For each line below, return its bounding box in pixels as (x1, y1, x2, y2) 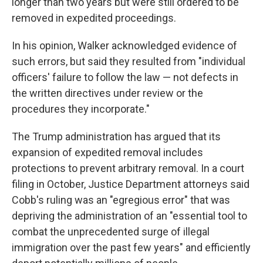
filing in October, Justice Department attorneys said (12, 178, 249, 191)
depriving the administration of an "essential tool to (12, 210, 247, 222)
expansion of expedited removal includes (12, 146, 203, 159)
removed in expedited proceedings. (12, 12, 176, 25)
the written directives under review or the (12, 87, 203, 100)
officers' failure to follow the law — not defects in (12, 71, 238, 84)
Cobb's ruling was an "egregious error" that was (12, 194, 230, 207)
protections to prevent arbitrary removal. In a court (12, 162, 244, 175)
